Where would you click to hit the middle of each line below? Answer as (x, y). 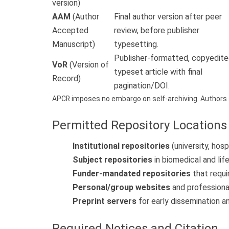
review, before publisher (157, 31)
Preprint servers (105, 201)
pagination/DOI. (142, 86)
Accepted (70, 31)
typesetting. (136, 44)
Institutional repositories (121, 146)
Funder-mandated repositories (132, 173)
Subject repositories (112, 159)
